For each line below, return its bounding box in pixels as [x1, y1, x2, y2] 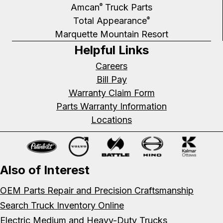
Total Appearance [73, 15, 147, 26]
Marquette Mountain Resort [54, 28, 168, 39]
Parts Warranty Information [56, 101, 167, 111]
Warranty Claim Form [68, 87, 155, 98]
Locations [91, 114, 132, 125]
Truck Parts [102, 1, 152, 12]
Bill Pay [96, 74, 127, 85]
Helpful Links [74, 42, 149, 57]
